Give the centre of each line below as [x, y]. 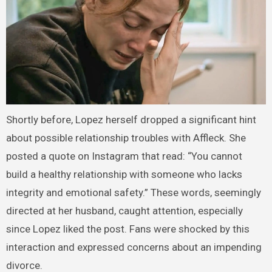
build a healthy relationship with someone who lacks [124, 174]
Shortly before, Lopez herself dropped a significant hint [131, 119]
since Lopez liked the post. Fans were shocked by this [127, 229]
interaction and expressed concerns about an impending [134, 247]
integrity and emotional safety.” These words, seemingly [133, 192]
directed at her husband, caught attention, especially [124, 210]
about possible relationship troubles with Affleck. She [126, 138]
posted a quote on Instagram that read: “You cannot [124, 156]
